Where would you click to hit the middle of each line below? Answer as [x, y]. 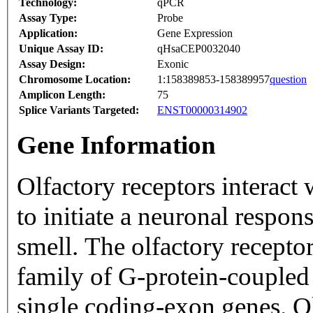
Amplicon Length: [62, 95]
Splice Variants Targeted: [79, 110]
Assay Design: [52, 64]
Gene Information [116, 145]
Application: [48, 34]
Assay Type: [48, 18]
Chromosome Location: [75, 80]
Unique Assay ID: [61, 49]
